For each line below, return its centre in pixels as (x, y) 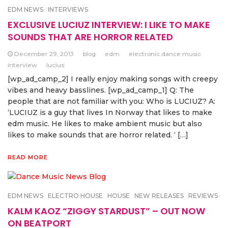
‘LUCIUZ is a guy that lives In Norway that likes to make (110, 112)
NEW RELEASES (159, 196)
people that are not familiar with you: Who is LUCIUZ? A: (111, 101)
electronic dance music (165, 53)
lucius (55, 65)
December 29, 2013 (44, 53)
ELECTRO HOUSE (75, 196)
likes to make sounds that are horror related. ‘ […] (98, 135)
